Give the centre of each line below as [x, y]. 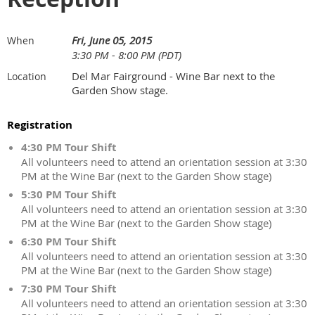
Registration [40, 125]
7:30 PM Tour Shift [69, 289]
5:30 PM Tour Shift [69, 194]
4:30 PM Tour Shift [69, 147]
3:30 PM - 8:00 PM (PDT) [127, 55]
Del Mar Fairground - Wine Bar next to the [173, 76]
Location [27, 76]
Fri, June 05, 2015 [112, 40]
